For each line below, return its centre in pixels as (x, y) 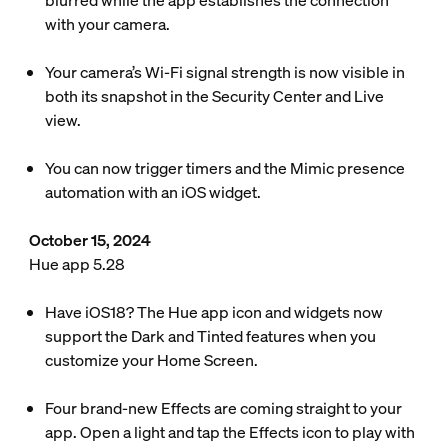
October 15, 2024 (89, 240)
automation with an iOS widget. (152, 192)
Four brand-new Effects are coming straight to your (223, 408)
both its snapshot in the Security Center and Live (214, 96)
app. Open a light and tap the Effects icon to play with (229, 432)
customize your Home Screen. (151, 360)
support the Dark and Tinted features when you (210, 336)
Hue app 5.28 (76, 264)
